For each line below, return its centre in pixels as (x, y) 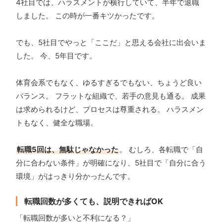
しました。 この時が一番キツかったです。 (87, 16)
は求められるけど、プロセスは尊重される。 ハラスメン (110, 110)
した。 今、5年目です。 (56, 56)
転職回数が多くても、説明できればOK (94, 201)
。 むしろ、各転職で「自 (161, 150)
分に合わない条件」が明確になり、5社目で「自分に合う (111, 163)
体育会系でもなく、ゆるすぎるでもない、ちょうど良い (109, 83)
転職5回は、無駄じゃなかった (68, 150)
